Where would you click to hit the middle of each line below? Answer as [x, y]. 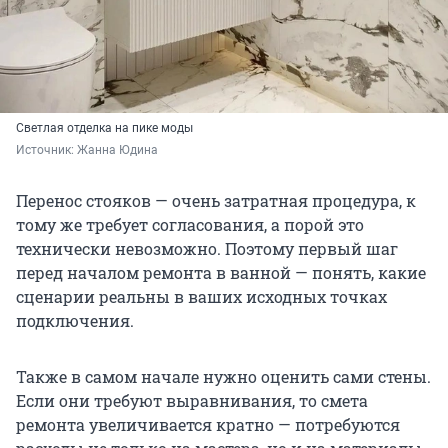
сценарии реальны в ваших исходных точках [201, 297]
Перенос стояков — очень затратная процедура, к [216, 201]
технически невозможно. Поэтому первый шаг [207, 249]
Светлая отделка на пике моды [104, 128]
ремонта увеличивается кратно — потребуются [208, 425]
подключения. [75, 321]
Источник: [46, 150]
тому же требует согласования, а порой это [190, 225]
